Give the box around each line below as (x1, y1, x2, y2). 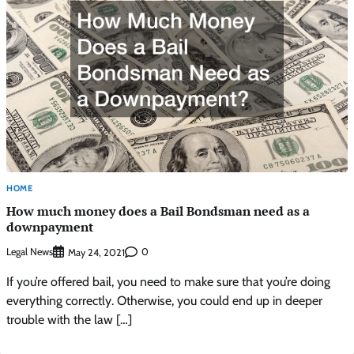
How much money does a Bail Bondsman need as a (6, 201, 310, 220)
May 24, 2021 (68, 246, 125, 258)
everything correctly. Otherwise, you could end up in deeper (6, 292, 322, 308)
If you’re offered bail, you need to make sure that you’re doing (6, 273, 330, 289)
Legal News (6, 246, 53, 258)
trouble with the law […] (6, 311, 132, 327)
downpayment (6, 217, 93, 235)
